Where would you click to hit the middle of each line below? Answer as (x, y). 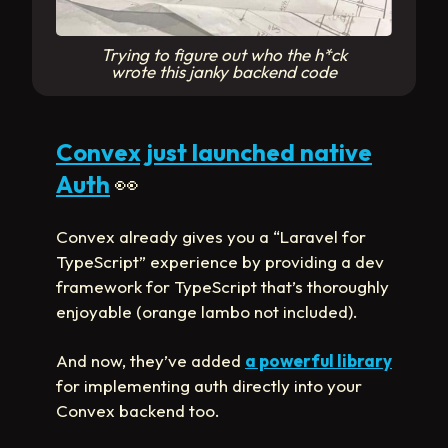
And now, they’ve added (150, 361)
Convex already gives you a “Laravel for (211, 237)
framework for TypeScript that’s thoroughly (222, 287)
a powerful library (318, 361)
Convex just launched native (214, 152)
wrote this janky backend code (224, 72)
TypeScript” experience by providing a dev (220, 262)
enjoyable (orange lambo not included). (207, 312)
